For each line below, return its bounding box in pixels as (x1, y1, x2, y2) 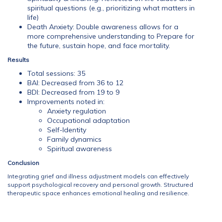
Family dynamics (47, 135, 102, 144)
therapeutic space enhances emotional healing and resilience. (7, 189, 189, 197)
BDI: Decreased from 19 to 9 (27, 88, 119, 97)
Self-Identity (47, 125, 86, 134)
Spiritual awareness (47, 144, 112, 153)
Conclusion (7, 159, 39, 166)
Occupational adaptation (47, 116, 130, 125)
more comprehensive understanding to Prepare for (27, 32, 194, 41)
